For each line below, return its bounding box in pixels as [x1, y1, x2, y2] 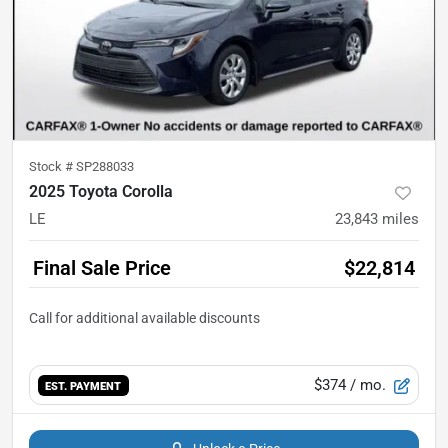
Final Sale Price [33, 256, 171, 281]
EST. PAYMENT [45, 378, 122, 393]
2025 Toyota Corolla [29, 182, 173, 202]
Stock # [29, 159, 76, 175]
